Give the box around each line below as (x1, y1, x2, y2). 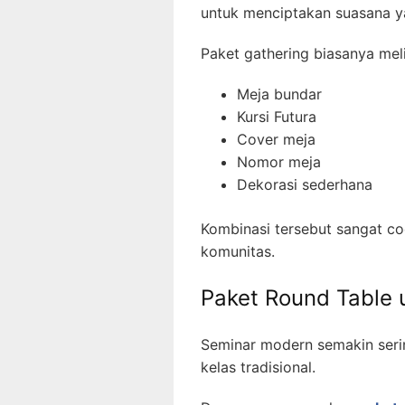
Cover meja (237, 129, 316, 148)
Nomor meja (237, 152, 321, 171)
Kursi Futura (237, 107, 316, 126)
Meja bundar (237, 84, 322, 103)
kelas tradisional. (201, 357, 316, 376)
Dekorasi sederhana (237, 174, 372, 193)
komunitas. (201, 241, 275, 260)
